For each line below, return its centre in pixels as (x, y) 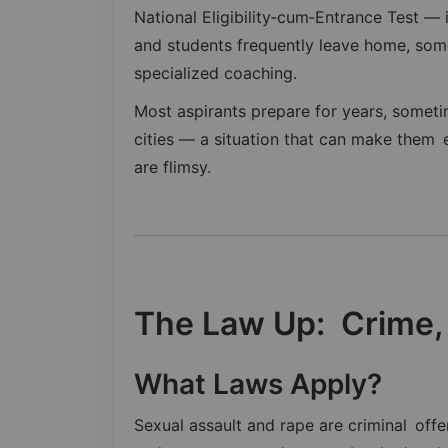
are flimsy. (172, 166)
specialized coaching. (215, 72)
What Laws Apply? (258, 383)
